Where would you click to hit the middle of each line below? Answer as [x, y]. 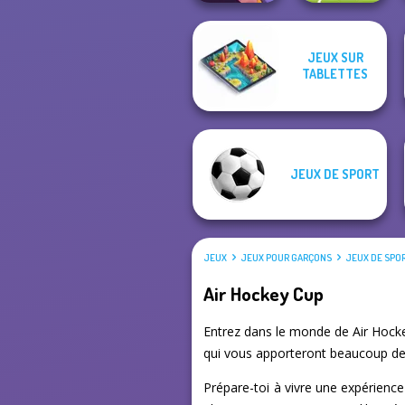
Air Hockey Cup [264, 293]
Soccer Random [343, 81]
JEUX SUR [335, 57]
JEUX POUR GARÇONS [287, 258]
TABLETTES [335, 74]
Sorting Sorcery [237, 81]
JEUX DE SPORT [335, 174]
